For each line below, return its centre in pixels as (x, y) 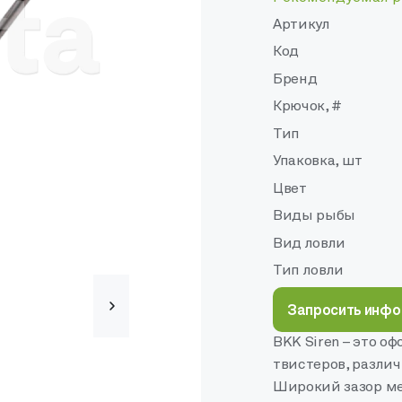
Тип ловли (309, 271)
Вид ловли (310, 244)
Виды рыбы (315, 217)
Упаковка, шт (318, 162)
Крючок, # (308, 107)
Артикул (301, 25)
